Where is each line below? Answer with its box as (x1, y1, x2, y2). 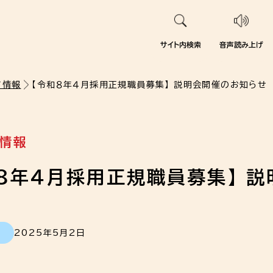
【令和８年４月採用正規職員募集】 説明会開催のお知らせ (32, 80, 268, 89)
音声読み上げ (219, 41, 263, 48)
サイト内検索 (160, 41, 201, 48)
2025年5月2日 (14, 229, 86, 237)
